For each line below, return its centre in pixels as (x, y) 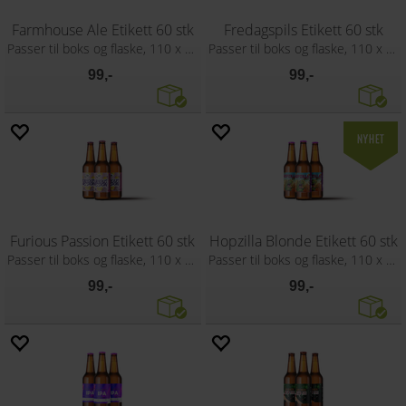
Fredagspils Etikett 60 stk (303, 30)
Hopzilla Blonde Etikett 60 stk (303, 241)
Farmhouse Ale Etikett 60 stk (102, 30)
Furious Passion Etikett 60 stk (103, 241)
